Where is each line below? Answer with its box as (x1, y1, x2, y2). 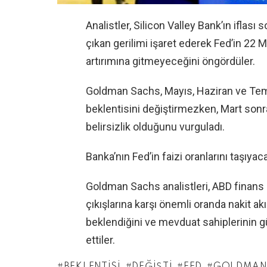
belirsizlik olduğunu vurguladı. (86, 120, 225, 133)
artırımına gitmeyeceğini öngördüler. (86, 55, 255, 67)
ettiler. (86, 234, 115, 246)
